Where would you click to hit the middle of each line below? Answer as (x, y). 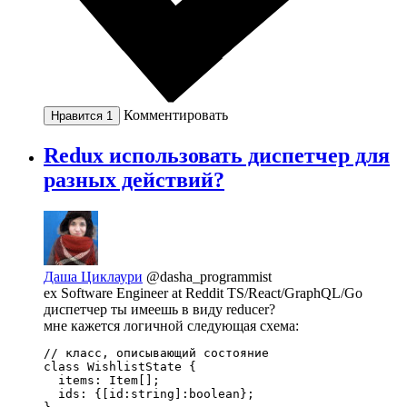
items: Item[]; (102, 381)
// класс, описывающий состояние (156, 353)
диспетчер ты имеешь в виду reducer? (159, 310)
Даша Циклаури (93, 277)
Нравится (79, 116)
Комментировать (176, 115)
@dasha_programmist (209, 277)
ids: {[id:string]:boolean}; (149, 394)
